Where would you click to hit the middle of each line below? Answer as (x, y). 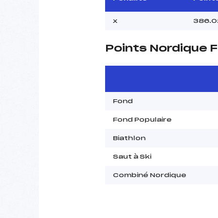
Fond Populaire (142, 119)
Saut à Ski (132, 156)
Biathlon (129, 138)
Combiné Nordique (150, 175)
